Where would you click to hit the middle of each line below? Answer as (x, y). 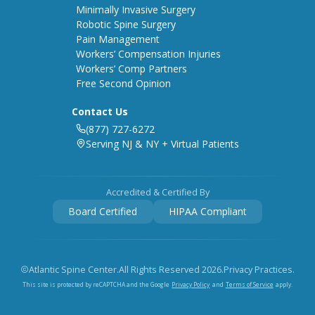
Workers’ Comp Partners (131, 69)
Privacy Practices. (259, 269)
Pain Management (118, 39)
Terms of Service (249, 284)
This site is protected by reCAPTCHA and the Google (96, 285)
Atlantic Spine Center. (74, 269)
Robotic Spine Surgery (126, 25)
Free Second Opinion (123, 84)
